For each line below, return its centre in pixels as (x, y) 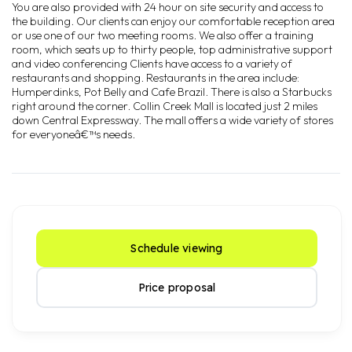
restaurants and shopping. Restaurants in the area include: (156, 78)
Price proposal (177, 288)
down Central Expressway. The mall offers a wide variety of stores (172, 120)
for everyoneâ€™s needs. (73, 134)
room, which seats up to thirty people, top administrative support (172, 49)
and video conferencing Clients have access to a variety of (152, 64)
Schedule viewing (177, 248)
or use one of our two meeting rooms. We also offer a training (163, 35)
